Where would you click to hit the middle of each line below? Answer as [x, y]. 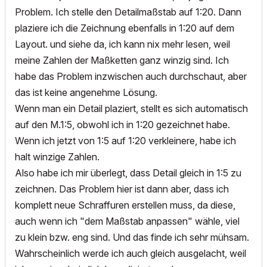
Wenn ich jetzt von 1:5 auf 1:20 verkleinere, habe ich [125, 141]
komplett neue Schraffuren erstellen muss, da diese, [125, 205]
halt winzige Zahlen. [57, 157]
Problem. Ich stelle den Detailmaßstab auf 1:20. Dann [128, 12]
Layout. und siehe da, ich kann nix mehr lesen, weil [122, 44]
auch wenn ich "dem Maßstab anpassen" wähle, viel [127, 221]
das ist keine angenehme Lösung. [86, 92]
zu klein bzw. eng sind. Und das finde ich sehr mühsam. [132, 237]
